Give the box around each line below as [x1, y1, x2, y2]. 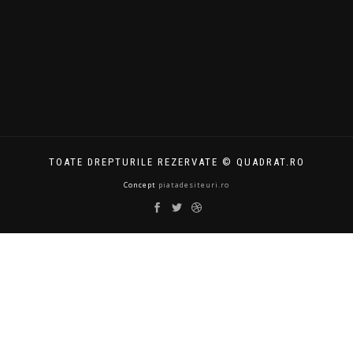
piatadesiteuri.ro [158, 180, 229, 190]
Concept [124, 180, 158, 190]
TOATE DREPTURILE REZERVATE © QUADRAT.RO [48, 156, 305, 168]
